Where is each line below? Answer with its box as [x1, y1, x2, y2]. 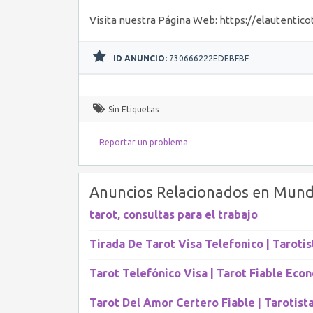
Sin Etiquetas [108, 105, 159, 114]
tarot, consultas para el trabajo [89, 208, 258, 221]
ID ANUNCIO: [113, 54, 167, 63]
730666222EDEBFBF [167, 54, 249, 63]
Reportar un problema [99, 138, 188, 147]
